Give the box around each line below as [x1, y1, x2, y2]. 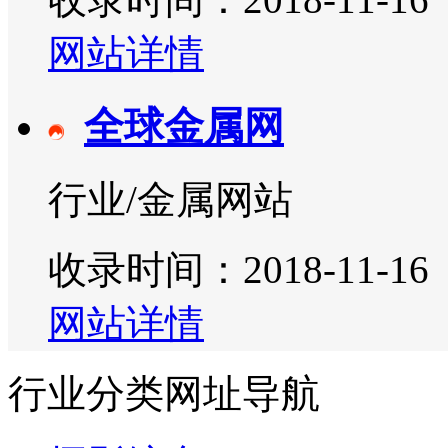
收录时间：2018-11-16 [48, 248, 429, 292]
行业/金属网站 [48, 178, 293, 222]
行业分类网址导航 [8, 372, 320, 416]
